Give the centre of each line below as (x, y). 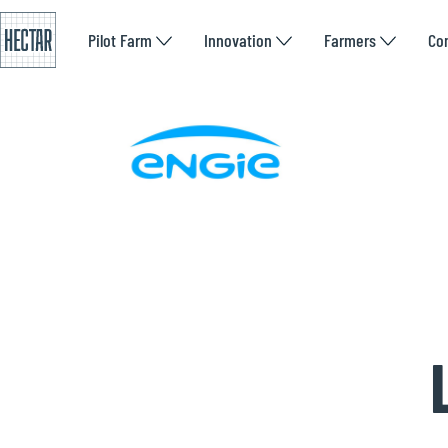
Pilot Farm (120, 39)
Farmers (350, 39)
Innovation (238, 39)
